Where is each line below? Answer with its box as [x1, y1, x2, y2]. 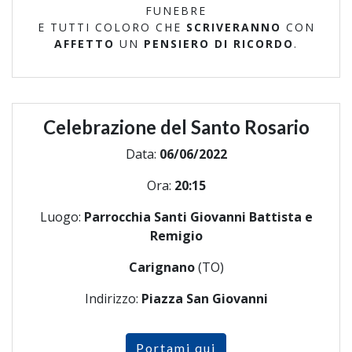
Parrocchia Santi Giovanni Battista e [83, 207, 313, 225]
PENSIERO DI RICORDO [144, 35, 294, 51]
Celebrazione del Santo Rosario [42, 115, 310, 138]
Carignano [128, 258, 198, 276]
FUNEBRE [145, 2, 207, 18]
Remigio [149, 226, 203, 244]
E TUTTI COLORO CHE [37, 19, 186, 35]
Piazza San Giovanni [141, 289, 268, 307]
